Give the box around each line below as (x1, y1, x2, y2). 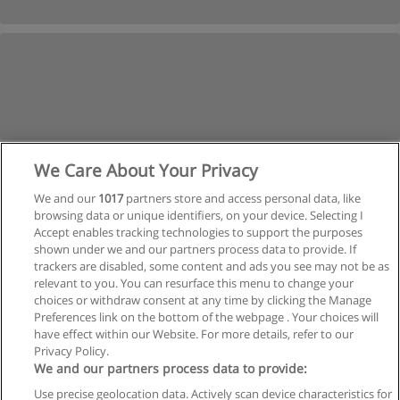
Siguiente (162, 289, 220, 306)
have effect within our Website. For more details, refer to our (34, 326, 354, 342)
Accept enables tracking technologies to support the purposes (34, 224, 363, 240)
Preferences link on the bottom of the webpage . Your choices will (34, 309, 379, 325)
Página (160, 318, 204, 335)
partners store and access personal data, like (123, 190, 362, 206)
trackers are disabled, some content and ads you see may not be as (34, 258, 390, 274)
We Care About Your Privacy (34, 158, 259, 182)
